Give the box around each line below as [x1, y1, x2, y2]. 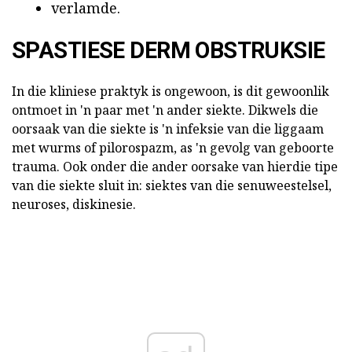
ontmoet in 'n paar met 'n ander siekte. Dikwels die [12, 101, 318, 119]
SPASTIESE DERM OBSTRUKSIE [12, 37, 325, 64]
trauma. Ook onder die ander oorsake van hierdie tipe [12, 158, 338, 176]
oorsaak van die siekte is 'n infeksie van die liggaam [12, 120, 324, 138]
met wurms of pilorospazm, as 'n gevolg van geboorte [12, 139, 334, 157]
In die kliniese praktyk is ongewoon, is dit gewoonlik [12, 82, 329, 101]
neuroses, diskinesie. [12, 196, 136, 214]
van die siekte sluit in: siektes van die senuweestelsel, [12, 177, 332, 195]
